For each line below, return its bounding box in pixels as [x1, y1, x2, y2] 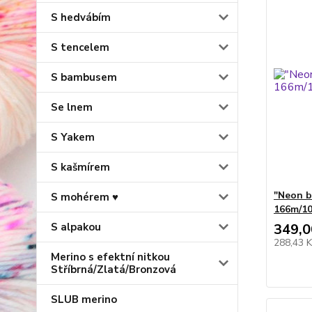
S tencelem [51, 40, 109, 54]
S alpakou [51, 220, 101, 234]
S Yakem [51, 130, 95, 144]
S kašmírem [51, 160, 110, 174]
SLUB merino [51, 292, 117, 306]
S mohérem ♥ [51, 190, 118, 204]
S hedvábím [51, 10, 111, 24]
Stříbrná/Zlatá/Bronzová [51, 263, 176, 276]
